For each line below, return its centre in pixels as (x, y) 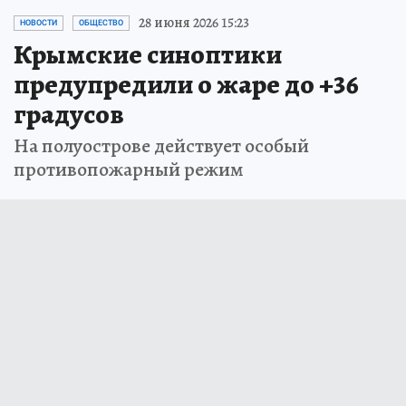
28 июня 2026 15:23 (194, 23)
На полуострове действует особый (161, 146)
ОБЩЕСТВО (101, 23)
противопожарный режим (129, 169)
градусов (69, 114)
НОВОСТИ (39, 23)
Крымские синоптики (148, 54)
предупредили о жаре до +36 (186, 84)
